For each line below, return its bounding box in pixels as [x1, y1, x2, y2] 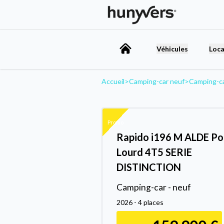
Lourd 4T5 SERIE [116, 145, 192, 158]
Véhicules [156, 44, 188, 53]
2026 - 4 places [116, 197, 163, 206]
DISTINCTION [116, 160, 181, 173]
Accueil [101, 76, 124, 85]
